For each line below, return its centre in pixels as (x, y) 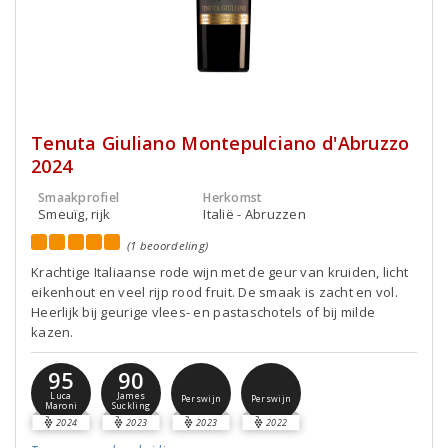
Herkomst (233, 197)
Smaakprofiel (79, 197)
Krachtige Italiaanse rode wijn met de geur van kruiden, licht (220, 272)
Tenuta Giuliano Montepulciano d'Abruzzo (220, 143)
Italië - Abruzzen (254, 214)
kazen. (52, 332)
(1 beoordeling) (168, 245)
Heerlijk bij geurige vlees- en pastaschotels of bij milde (203, 312)
